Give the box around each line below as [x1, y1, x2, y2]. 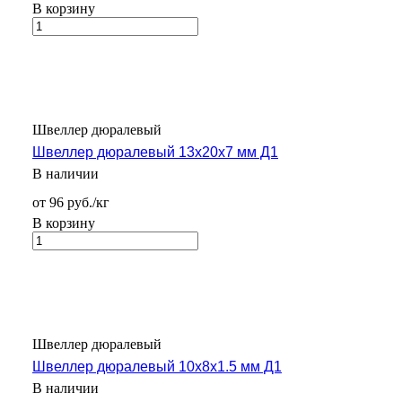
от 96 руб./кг [32, 195, 109, 211]
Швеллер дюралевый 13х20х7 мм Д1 [32, 144, 278, 161]
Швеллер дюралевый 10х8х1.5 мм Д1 [32, 359, 282, 375]
